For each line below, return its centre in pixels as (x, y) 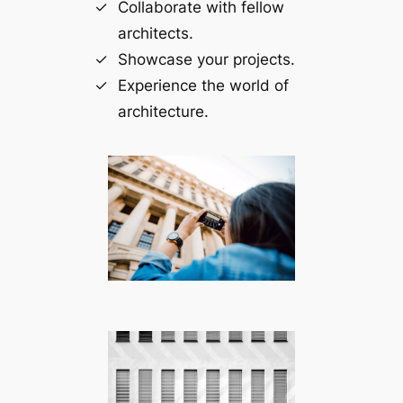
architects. (155, 34)
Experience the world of (203, 86)
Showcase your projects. (206, 60)
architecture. (163, 112)
